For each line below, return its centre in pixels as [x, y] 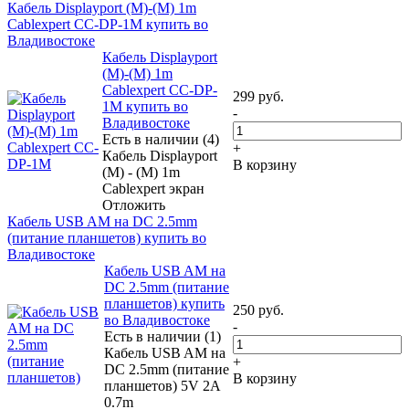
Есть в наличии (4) [161, 139]
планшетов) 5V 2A [162, 385]
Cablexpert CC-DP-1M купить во [108, 24]
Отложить [134, 204]
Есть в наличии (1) [163, 336]
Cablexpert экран [153, 188]
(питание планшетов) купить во [107, 237]
